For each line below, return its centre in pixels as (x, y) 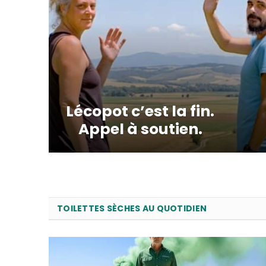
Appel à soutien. (140, 129)
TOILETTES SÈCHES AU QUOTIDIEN (132, 209)
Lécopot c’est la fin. (140, 112)
